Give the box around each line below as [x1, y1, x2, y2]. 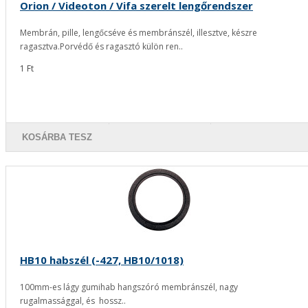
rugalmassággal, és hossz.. [20, 294, 126, 307]
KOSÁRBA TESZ [22, 131, 93, 142]
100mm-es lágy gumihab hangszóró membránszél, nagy [20, 280, 238, 293]
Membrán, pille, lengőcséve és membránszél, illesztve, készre [20, 26, 257, 38]
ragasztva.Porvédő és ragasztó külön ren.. [20, 40, 183, 52]
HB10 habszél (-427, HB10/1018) [20, 252, 184, 267]
